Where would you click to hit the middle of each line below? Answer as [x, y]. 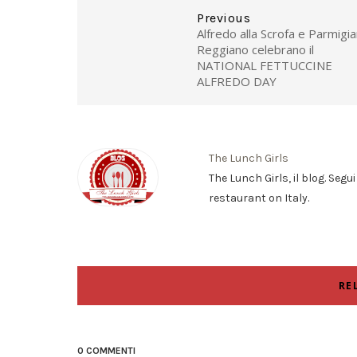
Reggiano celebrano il [255, 49]
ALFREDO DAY [237, 81]
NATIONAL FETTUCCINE [265, 65]
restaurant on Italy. [259, 198]
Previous [224, 18]
